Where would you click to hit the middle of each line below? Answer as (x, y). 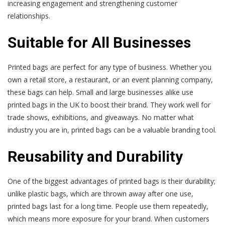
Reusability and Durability (95, 156)
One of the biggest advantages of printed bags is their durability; (111, 181)
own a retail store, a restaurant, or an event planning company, (110, 79)
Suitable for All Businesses (99, 42)
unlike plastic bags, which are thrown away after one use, (100, 193)
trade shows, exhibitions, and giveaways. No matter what (101, 117)
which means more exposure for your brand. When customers (108, 218)
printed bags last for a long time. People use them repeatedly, (108, 206)
